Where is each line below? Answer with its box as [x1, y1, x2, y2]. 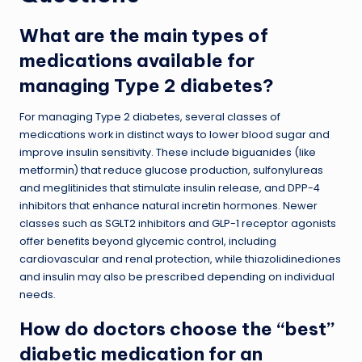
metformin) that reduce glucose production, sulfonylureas [19, 162, 323, 177]
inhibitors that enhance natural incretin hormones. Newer [19, 198, 318, 213]
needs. [19, 287, 56, 301]
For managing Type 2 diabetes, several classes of [19, 109, 280, 124]
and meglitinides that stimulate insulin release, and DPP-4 [19, 180, 320, 195]
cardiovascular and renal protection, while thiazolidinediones [19, 251, 341, 266]
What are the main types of [19, 23, 268, 47]
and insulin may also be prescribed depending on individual [19, 269, 335, 284]
